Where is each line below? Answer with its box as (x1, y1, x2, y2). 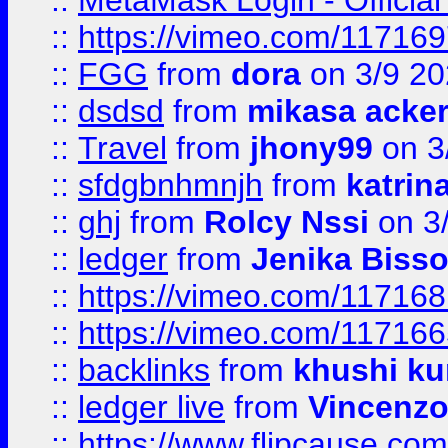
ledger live (78, 389, 225, 425)
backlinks (78, 352, 210, 388)
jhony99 (250, 130, 373, 166)
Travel (78, 130, 167, 166)
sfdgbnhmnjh (78, 167, 263, 203)
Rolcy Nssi (204, 204, 369, 240)
